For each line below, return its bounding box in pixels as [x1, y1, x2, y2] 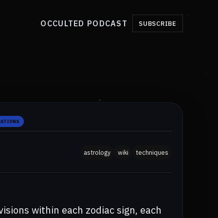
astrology [83, 148, 110, 156]
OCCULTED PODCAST [40, 18, 127, 29]
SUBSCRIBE [138, 19, 177, 28]
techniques [135, 148, 168, 156]
